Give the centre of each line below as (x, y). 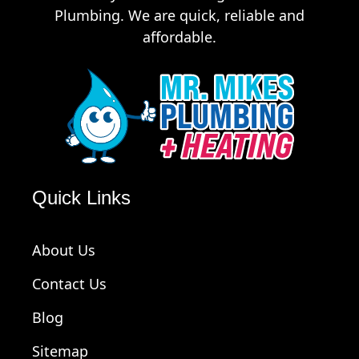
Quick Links (81, 197)
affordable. (179, 37)
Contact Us (69, 284)
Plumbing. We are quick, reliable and (179, 16)
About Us (64, 250)
